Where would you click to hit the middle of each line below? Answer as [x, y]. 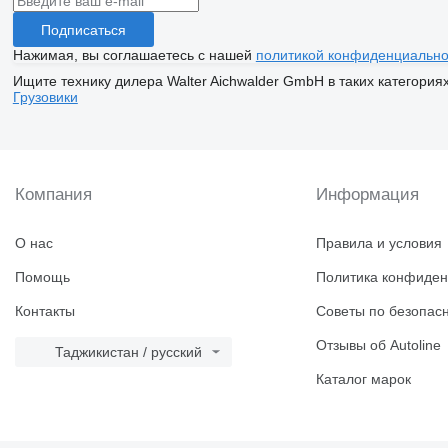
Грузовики [45, 97]
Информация [368, 195]
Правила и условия [379, 243]
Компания [53, 195]
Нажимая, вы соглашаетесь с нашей [134, 55]
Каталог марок [364, 379]
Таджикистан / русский [128, 352]
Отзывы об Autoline [379, 345]
